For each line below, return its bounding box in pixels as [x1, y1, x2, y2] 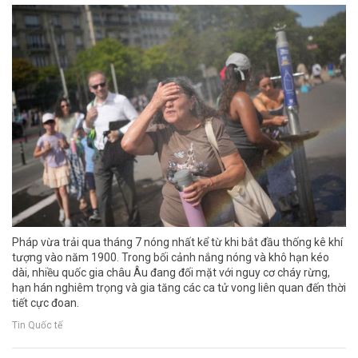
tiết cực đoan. [12, 296, 79, 310]
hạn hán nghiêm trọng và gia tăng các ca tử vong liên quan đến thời [12, 281, 346, 295]
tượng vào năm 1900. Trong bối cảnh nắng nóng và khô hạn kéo [12, 251, 329, 265]
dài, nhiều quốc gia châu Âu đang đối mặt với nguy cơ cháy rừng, [12, 266, 330, 280]
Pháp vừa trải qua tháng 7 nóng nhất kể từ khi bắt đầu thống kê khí [12, 236, 343, 249]
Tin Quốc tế [12, 319, 62, 331]
